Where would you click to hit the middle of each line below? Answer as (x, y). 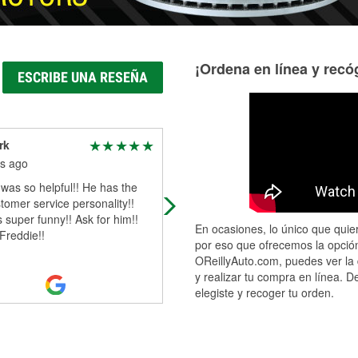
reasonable (208, 203)
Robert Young (217, 145)
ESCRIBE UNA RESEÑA (83, 77)
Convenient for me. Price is (248, 187)
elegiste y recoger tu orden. (265, 292)
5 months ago (215, 163)
